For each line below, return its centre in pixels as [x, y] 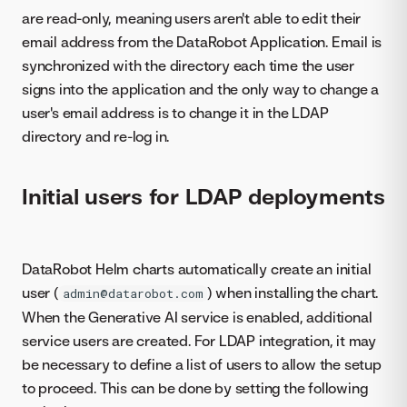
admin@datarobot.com [133, 293]
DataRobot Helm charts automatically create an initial [197, 268]
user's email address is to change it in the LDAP [175, 113]
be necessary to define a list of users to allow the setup [202, 364]
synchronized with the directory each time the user [188, 66]
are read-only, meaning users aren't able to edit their [192, 19]
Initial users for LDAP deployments [203, 196]
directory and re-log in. [96, 137]
